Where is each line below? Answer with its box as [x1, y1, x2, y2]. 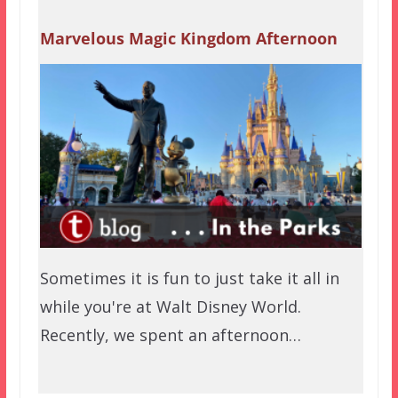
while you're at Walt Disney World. [39, 296, 301, 318]
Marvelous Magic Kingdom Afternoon [39, 28, 338, 50]
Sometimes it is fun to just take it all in [39, 267, 339, 290]
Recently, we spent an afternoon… [39, 324, 301, 346]
